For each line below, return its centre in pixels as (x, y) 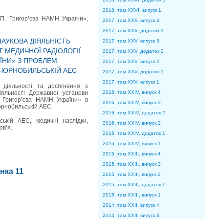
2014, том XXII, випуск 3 (131, 215)
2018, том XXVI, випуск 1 (132, 10)
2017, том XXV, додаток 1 (133, 72)
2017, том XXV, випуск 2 (131, 61)
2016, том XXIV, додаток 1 (134, 133)
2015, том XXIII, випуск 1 (132, 195)
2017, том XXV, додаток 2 (133, 51)
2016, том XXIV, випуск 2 (132, 123)
